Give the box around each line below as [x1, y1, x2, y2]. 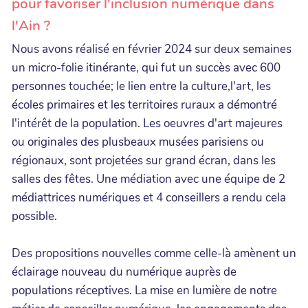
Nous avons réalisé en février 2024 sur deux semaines [12, 41, 291, 57]
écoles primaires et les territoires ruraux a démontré [12, 96, 277, 113]
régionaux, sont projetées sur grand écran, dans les [12, 152, 276, 168]
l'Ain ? [12, 15, 50, 35]
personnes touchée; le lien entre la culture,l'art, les [12, 78, 271, 94]
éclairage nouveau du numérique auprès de [12, 263, 236, 280]
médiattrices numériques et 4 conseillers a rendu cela [12, 189, 286, 206]
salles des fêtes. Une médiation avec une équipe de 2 [12, 170, 285, 187]
